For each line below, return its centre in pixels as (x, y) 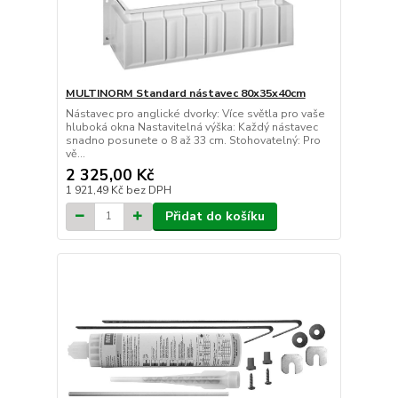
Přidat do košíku (215, 216)
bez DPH (148, 190)
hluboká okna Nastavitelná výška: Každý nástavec (191, 127)
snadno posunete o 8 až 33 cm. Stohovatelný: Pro (193, 140)
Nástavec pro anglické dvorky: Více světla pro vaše (195, 113)
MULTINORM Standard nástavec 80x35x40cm (185, 93)
